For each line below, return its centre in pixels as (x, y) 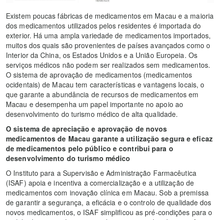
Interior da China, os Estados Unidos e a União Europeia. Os (102, 55)
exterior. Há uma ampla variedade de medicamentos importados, (109, 35)
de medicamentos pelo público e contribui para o (90, 148)
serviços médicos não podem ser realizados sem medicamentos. (108, 65)
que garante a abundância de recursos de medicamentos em (102, 94)
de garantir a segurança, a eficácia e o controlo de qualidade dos (109, 202)
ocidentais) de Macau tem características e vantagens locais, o (105, 84)
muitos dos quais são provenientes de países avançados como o (108, 45)
